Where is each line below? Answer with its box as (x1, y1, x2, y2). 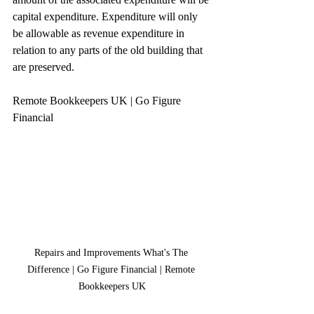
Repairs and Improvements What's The (34, 247, 191, 258)
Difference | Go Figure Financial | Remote (27, 264, 198, 275)
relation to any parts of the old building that (13, 44, 205, 56)
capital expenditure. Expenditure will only (13, 11, 200, 22)
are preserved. (13, 61, 74, 73)
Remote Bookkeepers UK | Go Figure (13, 95, 184, 107)
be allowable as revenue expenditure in (13, 27, 187, 39)
